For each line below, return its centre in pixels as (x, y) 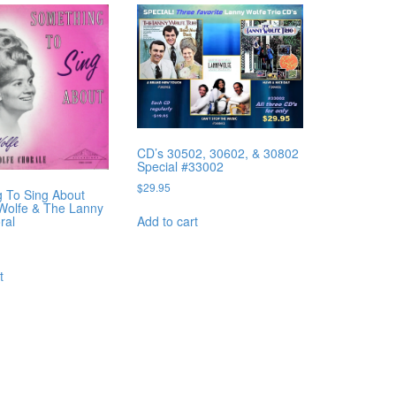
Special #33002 (181, 167)
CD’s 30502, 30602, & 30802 (218, 153)
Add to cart (168, 221)
